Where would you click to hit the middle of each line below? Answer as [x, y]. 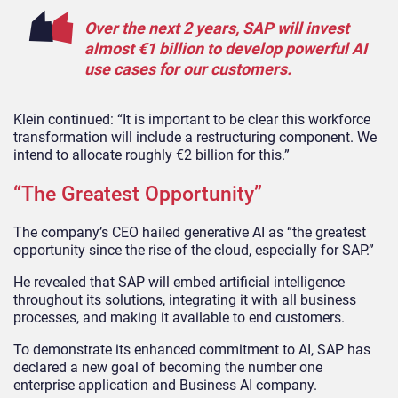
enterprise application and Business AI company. [165, 385]
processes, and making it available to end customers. [179, 317]
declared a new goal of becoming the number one [168, 367]
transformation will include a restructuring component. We [195, 137]
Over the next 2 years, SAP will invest [217, 28]
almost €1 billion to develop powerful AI [226, 48]
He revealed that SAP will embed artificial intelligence [179, 282]
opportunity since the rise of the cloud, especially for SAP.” [194, 250]
